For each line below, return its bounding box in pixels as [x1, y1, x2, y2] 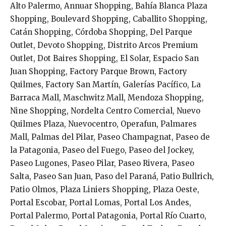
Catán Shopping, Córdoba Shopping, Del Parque [10, 27, 192, 37]
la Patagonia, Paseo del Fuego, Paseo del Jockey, [10, 145, 194, 155]
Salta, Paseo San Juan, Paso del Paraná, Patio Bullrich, [10, 171, 214, 181]
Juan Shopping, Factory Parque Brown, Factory [10, 66, 187, 76]
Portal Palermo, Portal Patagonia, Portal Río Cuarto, [10, 210, 206, 220]
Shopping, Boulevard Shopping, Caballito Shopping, [10, 14, 207, 24]
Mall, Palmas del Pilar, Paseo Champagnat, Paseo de [10, 132, 210, 142]
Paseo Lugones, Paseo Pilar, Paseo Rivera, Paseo [10, 158, 194, 168]
